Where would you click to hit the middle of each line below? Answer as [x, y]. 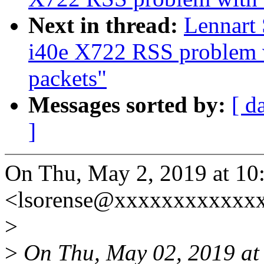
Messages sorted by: [130, 105]
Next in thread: [106, 25]
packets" [67, 78]
